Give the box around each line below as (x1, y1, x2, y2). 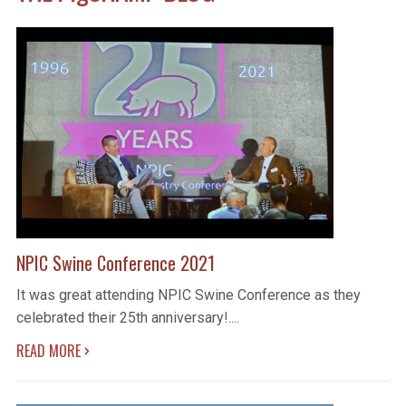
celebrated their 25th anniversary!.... (15, 309, 239, 327)
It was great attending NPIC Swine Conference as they (15, 286, 361, 304)
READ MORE (15, 340, 84, 362)
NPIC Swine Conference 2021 (15, 249, 215, 277)
